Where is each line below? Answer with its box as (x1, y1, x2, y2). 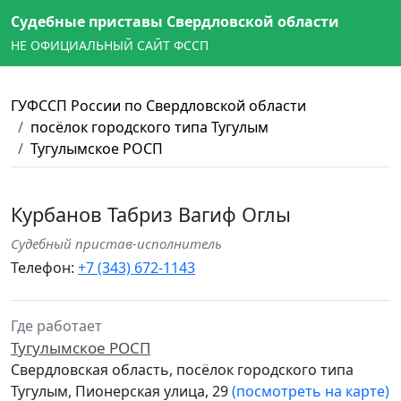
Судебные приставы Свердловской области (11, 12, 339, 31)
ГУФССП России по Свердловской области (11, 96, 306, 115)
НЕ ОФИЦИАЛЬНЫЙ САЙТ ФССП (11, 37, 209, 54)
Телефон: (11, 258, 78, 277)
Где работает (11, 316, 102, 336)
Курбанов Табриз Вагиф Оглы (11, 201, 291, 227)
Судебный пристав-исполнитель (11, 235, 222, 252)
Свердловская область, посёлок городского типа (11, 360, 354, 380)
